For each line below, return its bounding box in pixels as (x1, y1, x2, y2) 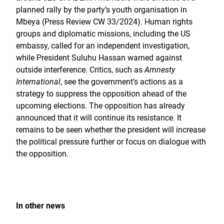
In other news (16, 201, 65, 210)
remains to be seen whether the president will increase (16, 125, 205, 134)
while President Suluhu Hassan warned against (16, 53, 182, 62)
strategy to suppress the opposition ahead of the (16, 89, 186, 98)
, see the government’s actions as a (60, 77, 183, 86)
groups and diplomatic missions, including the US (16, 29, 190, 38)
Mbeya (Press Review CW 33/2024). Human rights (16, 17, 192, 26)
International (16, 77, 60, 86)
